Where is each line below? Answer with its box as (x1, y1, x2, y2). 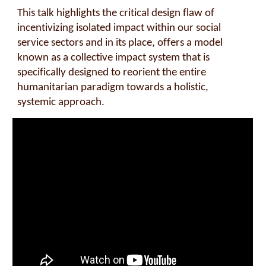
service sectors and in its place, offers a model (17, 37, 223, 49)
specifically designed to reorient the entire (17, 66, 207, 78)
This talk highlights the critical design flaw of (17, 7, 215, 19)
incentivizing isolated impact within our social (17, 22, 221, 34)
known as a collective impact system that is (17, 52, 210, 64)
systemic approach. (17, 96, 105, 108)
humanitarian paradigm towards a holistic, (17, 81, 209, 93)
